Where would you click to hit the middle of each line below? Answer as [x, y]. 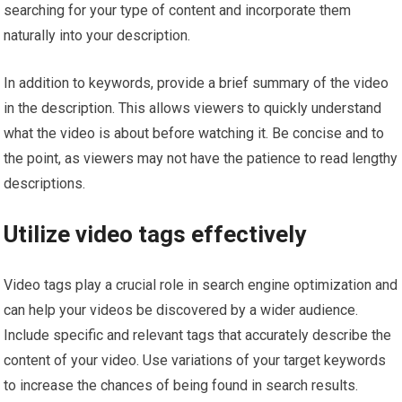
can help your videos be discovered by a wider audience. [181, 310]
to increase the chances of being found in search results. [181, 385]
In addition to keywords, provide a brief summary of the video [197, 83]
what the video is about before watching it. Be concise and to [194, 133]
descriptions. [45, 183]
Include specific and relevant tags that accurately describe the [198, 335]
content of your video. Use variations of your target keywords [195, 360]
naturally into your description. [97, 35]
